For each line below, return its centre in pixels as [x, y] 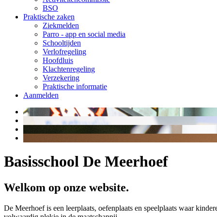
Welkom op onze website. [66, 187]
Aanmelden [41, 95]
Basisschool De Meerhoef [86, 162]
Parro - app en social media [84, 34]
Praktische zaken [49, 17]
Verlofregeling [64, 52]
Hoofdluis [58, 60]
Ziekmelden [61, 25]
